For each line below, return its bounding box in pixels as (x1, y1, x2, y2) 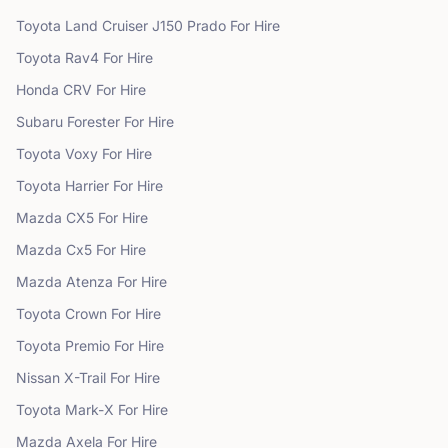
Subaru (16, 113, 63, 130)
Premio (65, 337, 110, 354)
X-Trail (64, 369, 106, 386)
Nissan (16, 369, 60, 386)
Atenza (66, 273, 113, 290)
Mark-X (65, 401, 114, 418)
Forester (67, 113, 120, 130)
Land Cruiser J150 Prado (65, 17, 226, 34)
